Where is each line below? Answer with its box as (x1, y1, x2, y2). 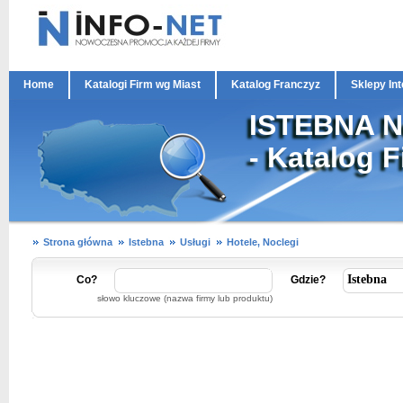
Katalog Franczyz (231, 78, 320, 91)
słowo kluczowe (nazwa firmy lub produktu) (97, 293, 273, 303)
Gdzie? (291, 273, 326, 286)
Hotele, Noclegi (227, 237, 299, 247)
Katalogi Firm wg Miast (85, 78, 201, 91)
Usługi (180, 237, 210, 247)
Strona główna (43, 237, 112, 247)
